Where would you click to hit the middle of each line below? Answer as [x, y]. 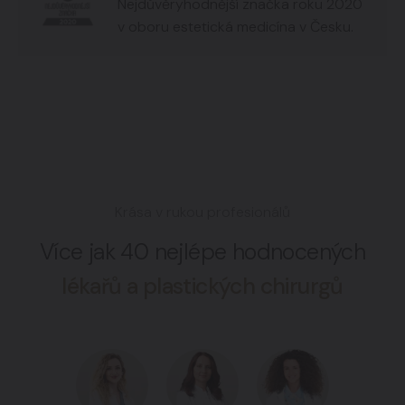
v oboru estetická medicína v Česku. [235, 27]
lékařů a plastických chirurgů [202, 286]
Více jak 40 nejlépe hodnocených [202, 252]
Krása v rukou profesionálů [202, 212]
